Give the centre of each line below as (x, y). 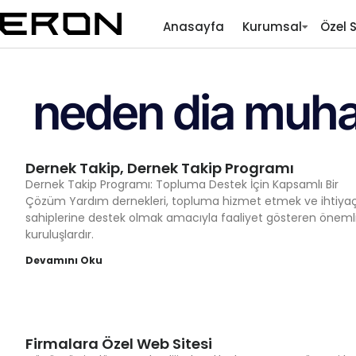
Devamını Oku (64, 260)
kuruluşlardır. (60, 234)
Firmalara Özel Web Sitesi (119, 344)
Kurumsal (272, 27)
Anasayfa (193, 27)
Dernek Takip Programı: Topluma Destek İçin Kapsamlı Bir (182, 184)
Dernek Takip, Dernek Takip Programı (160, 168)
